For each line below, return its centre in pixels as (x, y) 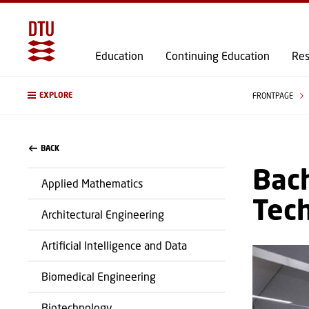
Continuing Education (218, 56)
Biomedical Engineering (99, 276)
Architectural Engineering (103, 214)
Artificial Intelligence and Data (114, 245)
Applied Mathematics (92, 183)
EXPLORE (56, 95)
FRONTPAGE (273, 96)
